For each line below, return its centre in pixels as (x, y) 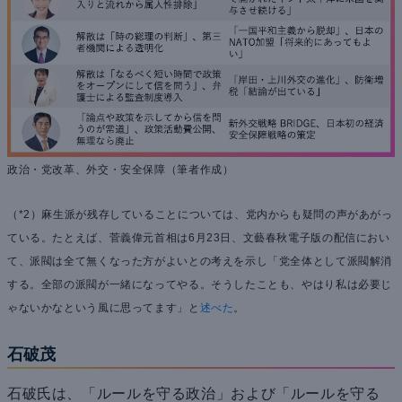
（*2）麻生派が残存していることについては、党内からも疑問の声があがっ (200, 215)
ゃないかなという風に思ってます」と (104, 308)
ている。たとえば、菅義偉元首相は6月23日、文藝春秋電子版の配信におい (199, 238)
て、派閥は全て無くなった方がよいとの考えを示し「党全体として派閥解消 (200, 262)
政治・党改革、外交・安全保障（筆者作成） (121, 170)
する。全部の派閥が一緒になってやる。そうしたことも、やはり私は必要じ (200, 285)
